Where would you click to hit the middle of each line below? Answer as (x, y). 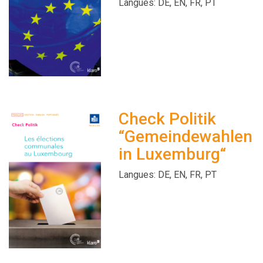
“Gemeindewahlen (185, 136)
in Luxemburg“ (172, 154)
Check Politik (167, 119)
